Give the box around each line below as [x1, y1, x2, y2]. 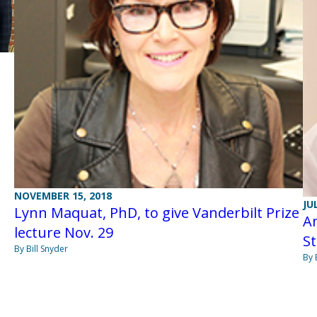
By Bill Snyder [13, 242, 68, 255]
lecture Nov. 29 [13, 222, 113, 242]
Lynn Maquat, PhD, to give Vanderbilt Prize [13, 202, 299, 222]
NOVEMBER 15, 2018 [13, 188, 112, 202]
